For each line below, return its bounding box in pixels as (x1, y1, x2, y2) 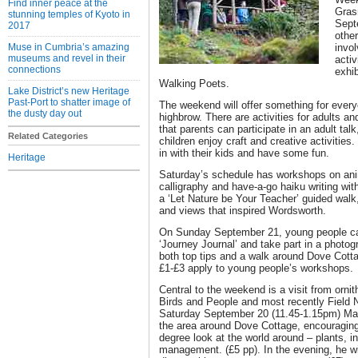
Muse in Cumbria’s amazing (8, 42, 129, 53)
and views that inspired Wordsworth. (159, 205, 326, 217)
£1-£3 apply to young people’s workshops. (159, 262, 353, 274)
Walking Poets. (159, 78, 229, 89)
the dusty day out (8, 108, 82, 119)
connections (8, 64, 61, 75)
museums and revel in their (8, 53, 125, 64)
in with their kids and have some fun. (159, 147, 329, 159)
